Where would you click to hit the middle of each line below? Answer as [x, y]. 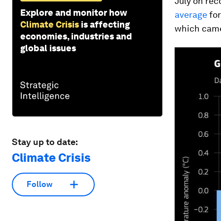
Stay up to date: [45, 142]
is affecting [105, 24]
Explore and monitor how [74, 12]
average [191, 15]
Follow [39, 184]
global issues [48, 48]
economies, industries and [76, 36]
